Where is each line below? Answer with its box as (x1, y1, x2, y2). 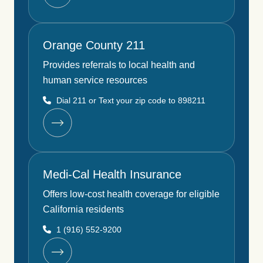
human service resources (43, 75, 147, 85)
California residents (43, 204, 124, 214)
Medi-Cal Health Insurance (43, 167, 181, 181)
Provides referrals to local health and (43, 59, 195, 70)
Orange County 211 (43, 38, 145, 52)
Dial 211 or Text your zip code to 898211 (54, 95, 205, 105)
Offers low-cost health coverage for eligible (43, 188, 220, 199)
